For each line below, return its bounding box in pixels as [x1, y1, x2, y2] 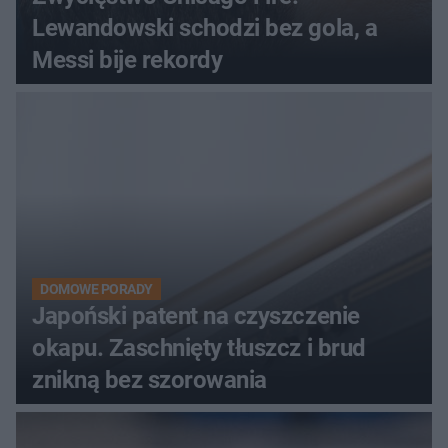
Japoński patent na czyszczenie [32, 302, 360, 331]
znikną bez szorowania [32, 366, 267, 395]
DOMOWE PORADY [40, 281, 153, 298]
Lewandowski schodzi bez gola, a [32, 14, 378, 43]
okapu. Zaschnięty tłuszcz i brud [32, 334, 366, 363]
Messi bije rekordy [32, 46, 223, 75]
